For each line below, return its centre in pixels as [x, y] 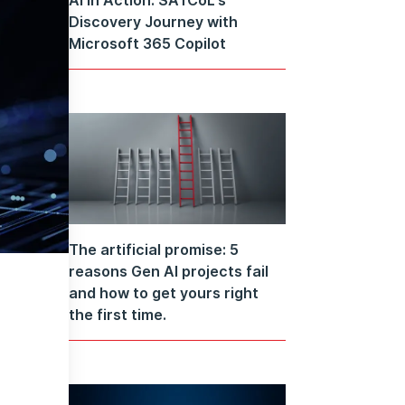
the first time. [118, 315]
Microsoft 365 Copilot [147, 43]
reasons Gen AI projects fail [169, 272]
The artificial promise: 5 [154, 250]
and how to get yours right [164, 293]
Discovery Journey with [153, 21]
